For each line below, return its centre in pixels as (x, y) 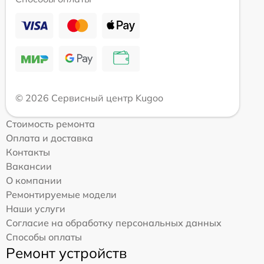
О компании (34, 180)
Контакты (28, 152)
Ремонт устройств (66, 253)
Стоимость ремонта (50, 123)
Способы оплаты (44, 237)
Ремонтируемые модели (61, 194)
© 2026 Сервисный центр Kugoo (89, 98)
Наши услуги (36, 208)
